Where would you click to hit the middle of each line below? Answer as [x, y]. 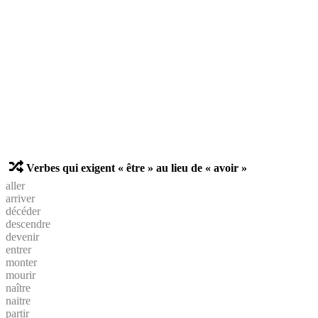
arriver [20, 198]
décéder [23, 211]
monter [21, 262]
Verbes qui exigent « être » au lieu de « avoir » [137, 168]
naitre [18, 300]
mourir [21, 275]
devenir [22, 236]
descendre [28, 224]
